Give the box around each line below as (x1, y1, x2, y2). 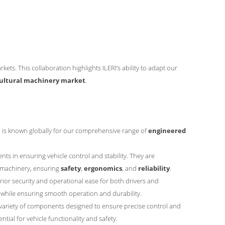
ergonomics (84, 164, 122, 173)
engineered (148, 126, 186, 135)
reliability (138, 164, 170, 173)
